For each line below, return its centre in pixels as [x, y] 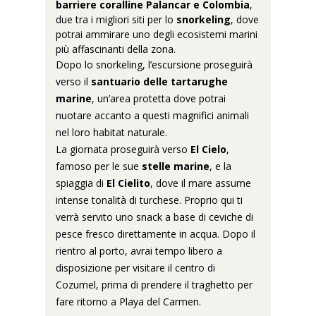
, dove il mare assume [201, 183]
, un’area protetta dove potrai [159, 98]
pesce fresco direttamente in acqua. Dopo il [156, 234]
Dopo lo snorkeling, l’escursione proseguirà [154, 65]
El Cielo [208, 149]
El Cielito [128, 183]
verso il [73, 81]
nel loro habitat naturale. [111, 132]
